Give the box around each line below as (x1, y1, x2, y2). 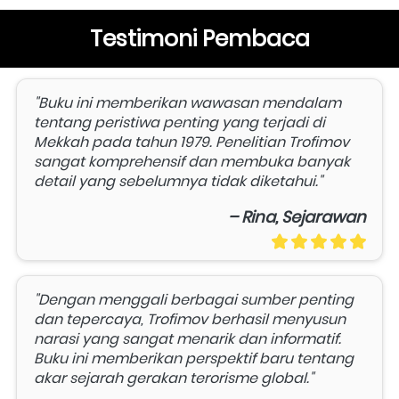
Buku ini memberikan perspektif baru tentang (34, 348, 354, 370)
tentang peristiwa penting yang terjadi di (34, 112, 325, 134)
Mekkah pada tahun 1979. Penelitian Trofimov (34, 132, 349, 153)
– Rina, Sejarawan (228, 206, 366, 229)
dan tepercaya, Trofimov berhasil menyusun (34, 309, 346, 330)
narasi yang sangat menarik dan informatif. (34, 329, 341, 350)
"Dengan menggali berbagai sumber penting (34, 289, 354, 311)
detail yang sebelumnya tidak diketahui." (34, 171, 322, 192)
